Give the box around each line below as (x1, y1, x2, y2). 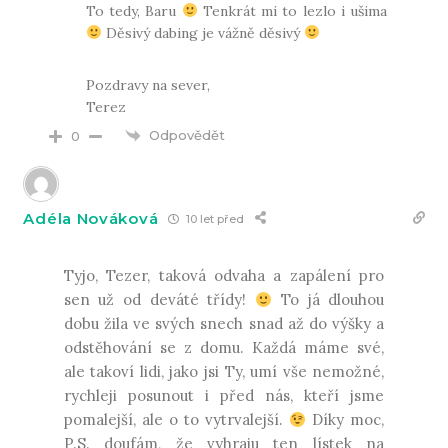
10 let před (183, 211, 245, 226)
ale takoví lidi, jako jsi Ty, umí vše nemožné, (63, 362, 385, 382)
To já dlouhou (272, 290, 385, 310)
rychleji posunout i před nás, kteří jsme (63, 386, 385, 406)
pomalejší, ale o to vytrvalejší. (63, 410, 290, 430)
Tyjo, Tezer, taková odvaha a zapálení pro (63, 266, 385, 286)
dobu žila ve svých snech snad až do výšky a (63, 314, 385, 334)
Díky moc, (306, 410, 385, 430)
